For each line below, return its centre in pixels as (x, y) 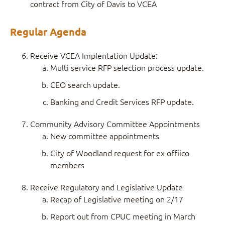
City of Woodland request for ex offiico (120, 153)
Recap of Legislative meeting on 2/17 (117, 199)
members (67, 165)
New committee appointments (105, 136)
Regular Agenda (48, 32)
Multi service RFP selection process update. (127, 67)
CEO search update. (85, 84)
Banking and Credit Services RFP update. (122, 101)
